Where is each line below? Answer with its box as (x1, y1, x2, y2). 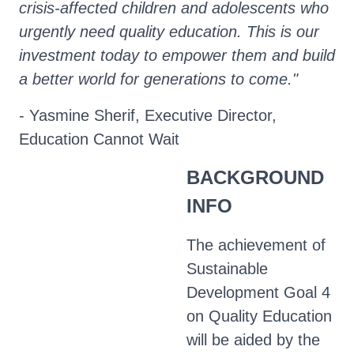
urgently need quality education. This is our (19, 23, 319, 40)
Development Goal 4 (186, 284, 330, 301)
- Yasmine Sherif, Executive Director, (19, 107, 277, 124)
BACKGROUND (186, 167, 324, 188)
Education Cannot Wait (19, 130, 179, 148)
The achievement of (186, 236, 326, 254)
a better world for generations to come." (19, 70, 298, 88)
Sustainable (186, 260, 268, 277)
